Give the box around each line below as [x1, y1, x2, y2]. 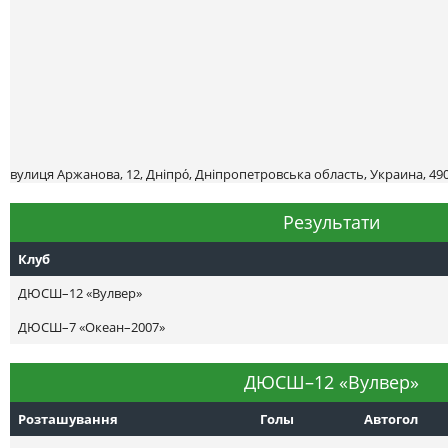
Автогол [364, 410, 418, 428]
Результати [283, 209, 381, 234]
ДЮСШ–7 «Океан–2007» [18, 317, 165, 336]
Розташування [18, 410, 118, 428]
